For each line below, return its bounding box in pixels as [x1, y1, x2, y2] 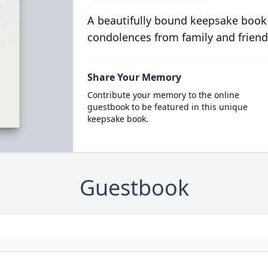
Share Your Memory [87, 71, 181, 84]
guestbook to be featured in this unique [87, 101, 248, 112]
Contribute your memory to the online [87, 89, 239, 100]
